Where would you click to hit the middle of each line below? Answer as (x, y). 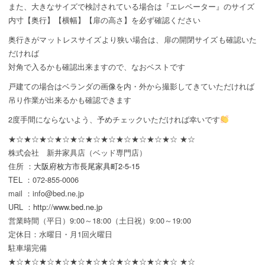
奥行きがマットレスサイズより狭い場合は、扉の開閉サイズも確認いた (132, 39)
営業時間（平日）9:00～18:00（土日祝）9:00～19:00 (103, 220)
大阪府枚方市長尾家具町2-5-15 (86, 166)
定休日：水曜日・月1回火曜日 (60, 234)
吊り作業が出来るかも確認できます (70, 99)
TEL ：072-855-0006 (43, 179)
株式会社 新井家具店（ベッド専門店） (77, 152)
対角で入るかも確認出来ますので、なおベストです (96, 66)
